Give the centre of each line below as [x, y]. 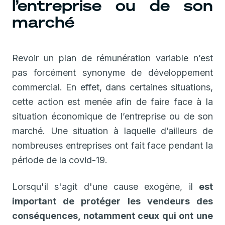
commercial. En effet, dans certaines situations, [113, 87]
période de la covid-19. [60, 160]
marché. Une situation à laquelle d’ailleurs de [113, 131]
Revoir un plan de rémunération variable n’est [113, 58]
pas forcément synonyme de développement [113, 72]
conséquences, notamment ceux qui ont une [113, 215]
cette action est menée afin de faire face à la [113, 101]
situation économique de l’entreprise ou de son [113, 116]
